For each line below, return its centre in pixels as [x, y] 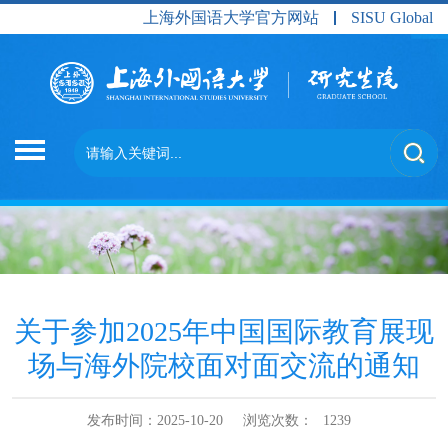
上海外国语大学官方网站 [231, 17]
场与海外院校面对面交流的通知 [224, 365]
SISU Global [392, 17]
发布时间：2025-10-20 [155, 420]
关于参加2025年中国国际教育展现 [224, 331]
